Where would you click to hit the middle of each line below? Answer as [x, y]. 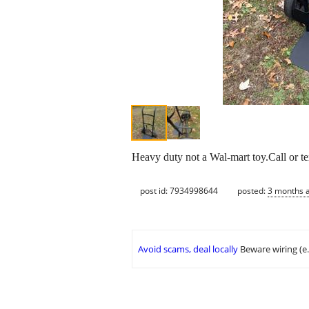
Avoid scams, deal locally [188, 249]
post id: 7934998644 [179, 190]
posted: [252, 190]
